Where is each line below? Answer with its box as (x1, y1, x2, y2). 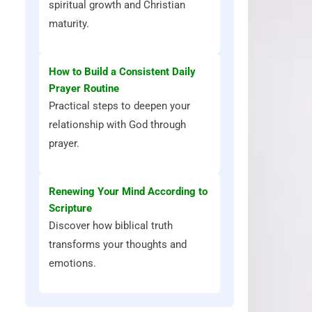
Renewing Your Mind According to (49, 185, 208, 198)
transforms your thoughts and (49, 238, 187, 251)
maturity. (49, 17, 89, 30)
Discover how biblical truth (49, 219, 173, 232)
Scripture (49, 202, 92, 214)
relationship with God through (49, 118, 186, 131)
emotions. (49, 257, 96, 270)
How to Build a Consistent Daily (49, 65, 196, 78)
